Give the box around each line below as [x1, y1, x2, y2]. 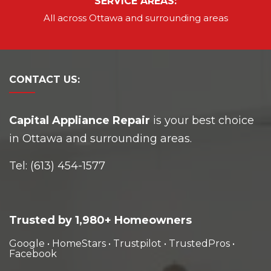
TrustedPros [169, 237, 230, 249]
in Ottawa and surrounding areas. [9, 131, 192, 145]
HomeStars [52, 237, 106, 249]
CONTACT [9, 73, 64, 85]
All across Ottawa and [43, 11, 145, 24]
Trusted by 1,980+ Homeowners [9, 213, 192, 227]
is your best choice [150, 113, 254, 127]
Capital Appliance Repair [9, 113, 150, 127]
